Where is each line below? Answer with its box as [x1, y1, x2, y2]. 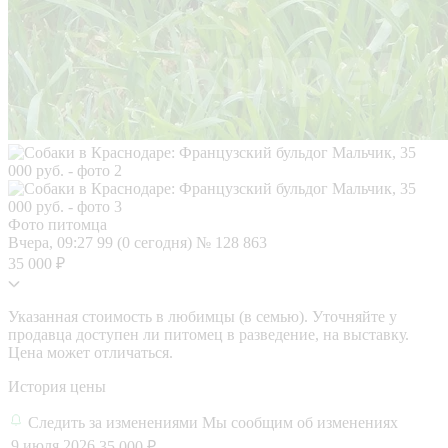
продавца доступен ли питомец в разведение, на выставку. [8, 325, 409, 343]
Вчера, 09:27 [8, 233, 97, 251]
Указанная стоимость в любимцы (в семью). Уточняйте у [8, 307, 397, 325]
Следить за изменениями [28, 413, 202, 431]
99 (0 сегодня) [97, 233, 196, 251]
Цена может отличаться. [8, 343, 173, 361]
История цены [8, 377, 106, 395]
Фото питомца [8, 215, 107, 233]
